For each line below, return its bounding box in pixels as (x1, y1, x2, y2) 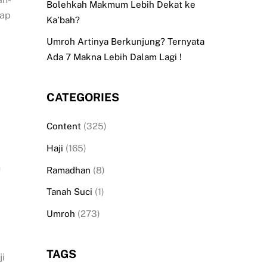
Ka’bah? (46, 14, 80, 25)
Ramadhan (46, 164, 91, 175)
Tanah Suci (46, 187, 92, 197)
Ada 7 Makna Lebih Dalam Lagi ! (46, 52, 182, 63)
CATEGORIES (46, 91, 119, 104)
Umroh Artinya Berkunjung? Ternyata (46, 36, 204, 47)
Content (46, 121, 81, 132)
